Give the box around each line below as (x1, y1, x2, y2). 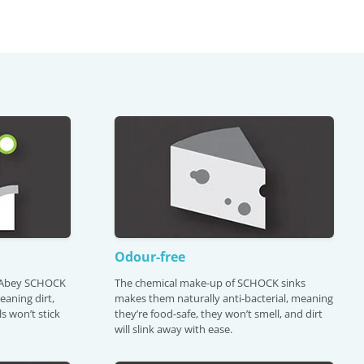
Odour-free (115, 248, 185, 266)
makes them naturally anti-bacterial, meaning (115, 291, 333, 305)
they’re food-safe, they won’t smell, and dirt (115, 306, 323, 321)
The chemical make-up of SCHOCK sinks (115, 275, 305, 290)
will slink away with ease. (115, 322, 232, 336)
